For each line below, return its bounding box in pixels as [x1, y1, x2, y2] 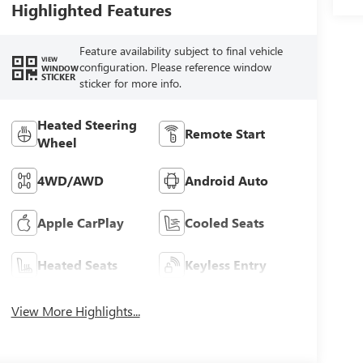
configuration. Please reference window [79, 59, 271, 75]
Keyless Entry [185, 255, 267, 273]
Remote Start [185, 124, 266, 142]
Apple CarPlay [36, 213, 124, 231]
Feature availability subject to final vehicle [79, 43, 283, 58]
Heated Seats [36, 255, 117, 273]
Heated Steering [36, 115, 137, 133]
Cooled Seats [185, 213, 265, 231]
